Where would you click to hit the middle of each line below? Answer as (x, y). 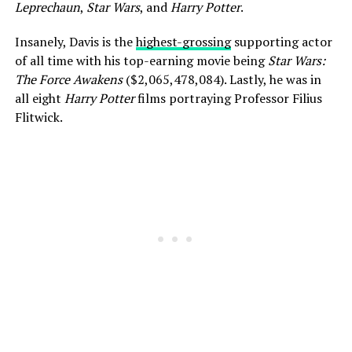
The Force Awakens (68, 80)
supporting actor (281, 42)
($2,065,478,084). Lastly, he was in (222, 80)
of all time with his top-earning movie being (141, 61)
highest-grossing (183, 42)
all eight (39, 99)
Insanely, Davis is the (75, 42)
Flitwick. (38, 117)
